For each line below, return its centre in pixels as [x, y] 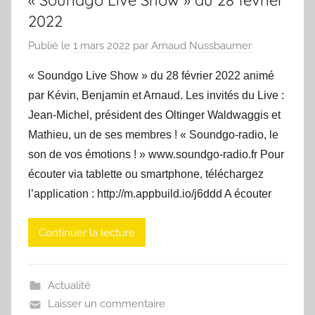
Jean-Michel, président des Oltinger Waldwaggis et [154, 115]
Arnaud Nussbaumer [201, 46]
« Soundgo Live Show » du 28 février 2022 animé [151, 76]
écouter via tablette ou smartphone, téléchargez [146, 174]
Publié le [51, 46]
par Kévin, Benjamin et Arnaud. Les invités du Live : [156, 96]
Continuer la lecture [87, 232]
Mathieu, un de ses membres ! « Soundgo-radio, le [153, 135]
